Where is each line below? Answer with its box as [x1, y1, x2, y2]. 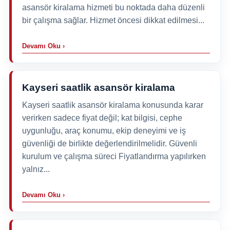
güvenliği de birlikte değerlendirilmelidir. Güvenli [22, 139, 197, 148]
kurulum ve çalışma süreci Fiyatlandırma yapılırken [22, 151, 206, 161]
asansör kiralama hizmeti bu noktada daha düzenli [22, 3, 205, 12]
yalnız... [22, 164, 50, 174]
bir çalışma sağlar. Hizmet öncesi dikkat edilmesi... [22, 15, 204, 25]
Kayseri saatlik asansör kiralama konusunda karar [22, 100, 203, 109]
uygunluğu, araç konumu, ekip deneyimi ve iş [22, 126, 186, 135]
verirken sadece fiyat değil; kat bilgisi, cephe [22, 113, 182, 122]
